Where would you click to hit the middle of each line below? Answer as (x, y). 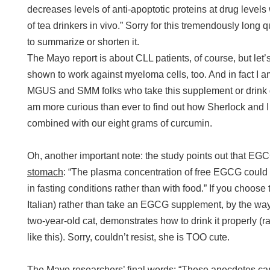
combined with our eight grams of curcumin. (120, 123)
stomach (45, 172)
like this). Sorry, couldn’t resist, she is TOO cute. (130, 237)
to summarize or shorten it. (83, 42)
